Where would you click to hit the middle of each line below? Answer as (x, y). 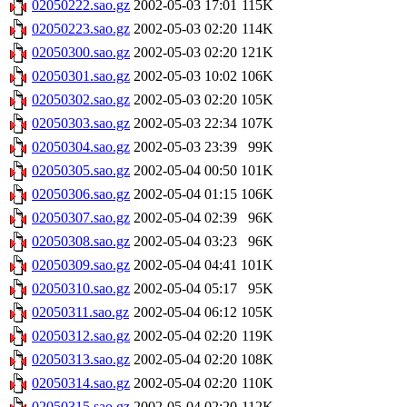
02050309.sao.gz (81, 265)
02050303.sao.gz (81, 124)
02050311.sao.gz (80, 313)
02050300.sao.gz (81, 53)
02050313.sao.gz (81, 360)
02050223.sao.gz (81, 29)
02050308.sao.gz (81, 242)
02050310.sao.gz (81, 289)
